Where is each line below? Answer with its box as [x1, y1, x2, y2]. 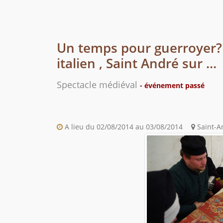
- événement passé [140, 81, 205, 91]
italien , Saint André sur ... [57, 54, 217, 73]
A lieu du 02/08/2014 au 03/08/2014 [63, 122, 183, 132]
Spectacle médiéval [57, 79, 140, 91]
